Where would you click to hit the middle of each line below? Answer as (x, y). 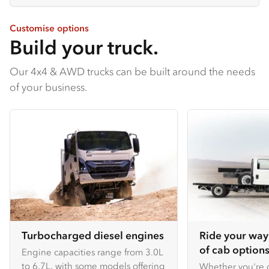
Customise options (49, 28)
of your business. (48, 87)
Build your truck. (84, 47)
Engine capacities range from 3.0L (92, 252)
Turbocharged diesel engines (93, 235)
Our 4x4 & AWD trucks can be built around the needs (132, 71)
